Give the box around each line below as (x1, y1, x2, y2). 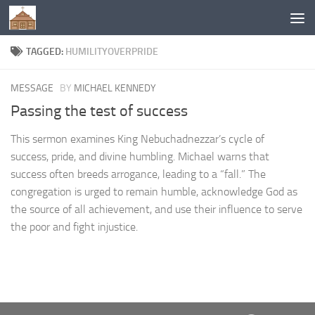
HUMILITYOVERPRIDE (65, 46, 158, 58)
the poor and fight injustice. (11, 220, 138, 234)
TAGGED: (26, 46, 65, 58)
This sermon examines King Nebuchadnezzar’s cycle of (11, 132, 264, 146)
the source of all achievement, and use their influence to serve (11, 202, 302, 217)
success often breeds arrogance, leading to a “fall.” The (11, 167, 266, 181)
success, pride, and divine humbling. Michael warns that (11, 150, 269, 164)
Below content (19, 13, 89, 27)
